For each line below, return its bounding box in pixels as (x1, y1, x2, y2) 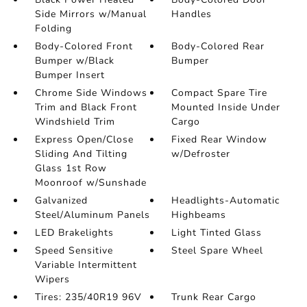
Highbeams (171, 208, 227, 221)
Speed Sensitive (34, 244, 113, 257)
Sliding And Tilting (34, 147, 127, 160)
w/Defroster (171, 147, 231, 160)
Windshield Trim (34, 115, 115, 128)
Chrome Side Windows (34, 86, 147, 99)
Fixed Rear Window (171, 133, 268, 146)
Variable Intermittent (34, 258, 137, 271)
